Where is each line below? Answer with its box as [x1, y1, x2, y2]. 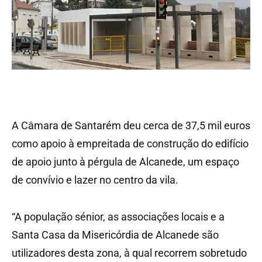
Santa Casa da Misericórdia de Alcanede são [12, 229, 219, 242]
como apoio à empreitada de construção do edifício [12, 137, 249, 150]
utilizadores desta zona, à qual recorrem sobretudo [12, 247, 247, 260]
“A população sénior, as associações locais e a [12, 211, 225, 223]
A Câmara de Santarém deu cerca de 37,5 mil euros [12, 119, 250, 132]
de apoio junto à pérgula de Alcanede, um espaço [12, 156, 239, 168]
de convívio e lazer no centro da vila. [12, 174, 178, 187]
